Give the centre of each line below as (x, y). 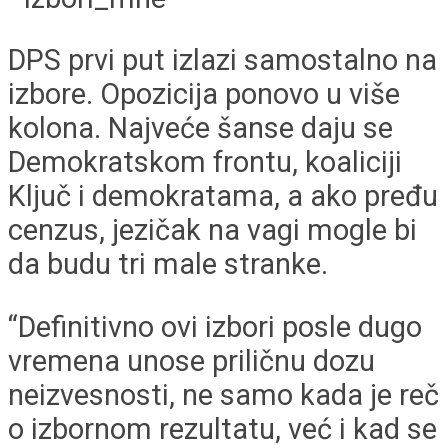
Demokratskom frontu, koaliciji (205, 162)
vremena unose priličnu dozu (191, 361)
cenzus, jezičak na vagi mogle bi (212, 230)
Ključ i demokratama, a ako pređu (223, 196)
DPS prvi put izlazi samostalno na (222, 60)
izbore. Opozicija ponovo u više (204, 94)
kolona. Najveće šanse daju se (200, 128)
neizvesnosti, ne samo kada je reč (223, 395)
